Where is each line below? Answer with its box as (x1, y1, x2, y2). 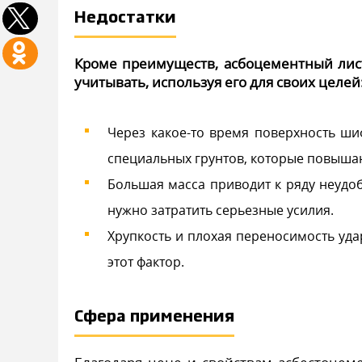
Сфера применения (74, 309, 234, 325)
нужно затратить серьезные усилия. (107, 201, 334, 219)
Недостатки (74, 10, 176, 26)
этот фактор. (107, 253, 184, 271)
